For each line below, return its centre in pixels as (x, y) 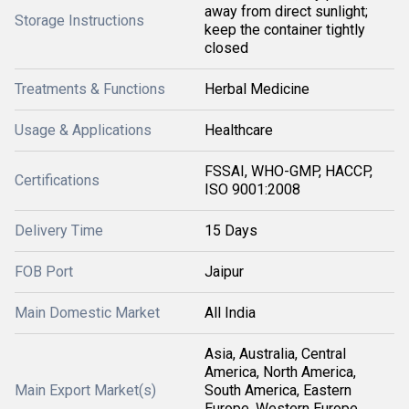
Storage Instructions (79, 21)
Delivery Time (59, 231)
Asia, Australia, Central (275, 354)
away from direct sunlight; (286, 11)
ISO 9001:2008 (252, 189)
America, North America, (280, 372)
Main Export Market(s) (85, 390)
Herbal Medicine (257, 89)
